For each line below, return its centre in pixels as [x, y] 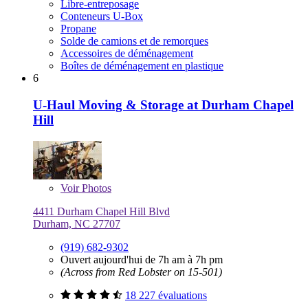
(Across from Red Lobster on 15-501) [141, 272]
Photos [95, 188]
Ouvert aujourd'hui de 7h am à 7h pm [142, 259]
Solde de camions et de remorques [134, 41]
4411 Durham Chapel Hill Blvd [101, 211]
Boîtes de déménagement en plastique [142, 66]
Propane [78, 29]
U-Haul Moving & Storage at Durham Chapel [163, 104]
